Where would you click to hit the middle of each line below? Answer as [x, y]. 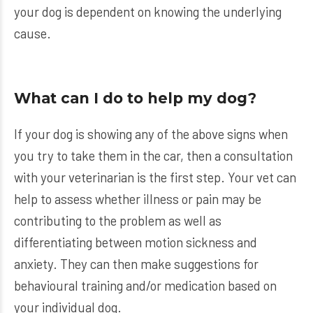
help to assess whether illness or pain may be [138, 199]
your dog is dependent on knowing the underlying [148, 12]
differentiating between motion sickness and [136, 242]
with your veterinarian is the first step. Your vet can [155, 177]
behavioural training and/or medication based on [145, 286]
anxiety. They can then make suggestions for [136, 264]
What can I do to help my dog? [135, 99]
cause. [32, 34]
